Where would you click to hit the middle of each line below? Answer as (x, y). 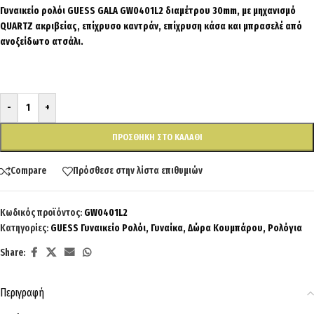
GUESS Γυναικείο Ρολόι (98, 228)
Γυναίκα (167, 228)
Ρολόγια (285, 228)
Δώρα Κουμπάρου (225, 228)
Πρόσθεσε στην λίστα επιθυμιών (138, 171)
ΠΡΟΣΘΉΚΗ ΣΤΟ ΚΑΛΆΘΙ (157, 137)
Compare (28, 171)
